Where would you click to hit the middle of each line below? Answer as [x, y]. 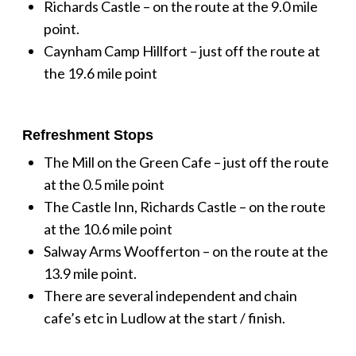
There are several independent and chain [170, 295]
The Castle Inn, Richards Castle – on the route [184, 206]
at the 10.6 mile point [108, 228]
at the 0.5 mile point [104, 184]
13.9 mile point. [90, 273]
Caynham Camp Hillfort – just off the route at [182, 50]
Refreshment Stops [89, 135]
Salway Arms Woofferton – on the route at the [186, 251]
